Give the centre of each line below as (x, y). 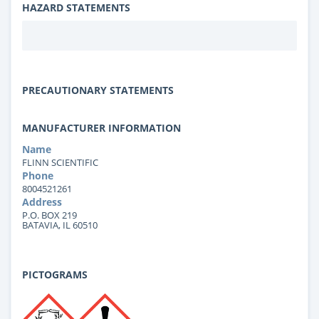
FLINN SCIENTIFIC (60, 162)
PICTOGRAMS (55, 274)
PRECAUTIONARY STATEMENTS (98, 90)
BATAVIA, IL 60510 (60, 225)
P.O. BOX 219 (49, 215)
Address (42, 202)
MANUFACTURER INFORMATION (101, 127)
